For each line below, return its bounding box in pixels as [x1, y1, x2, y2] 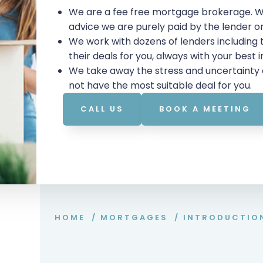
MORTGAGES [100, 212, 168, 223]
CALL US [80, 103, 124, 114]
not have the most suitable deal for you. [69, 79, 255, 92]
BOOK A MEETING [159, 103, 251, 114]
